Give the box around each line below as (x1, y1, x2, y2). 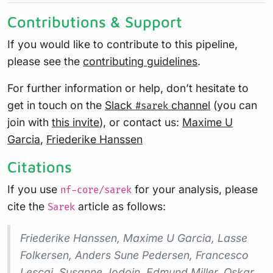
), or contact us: (99, 116, 182, 129)
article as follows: (75, 200, 166, 213)
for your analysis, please (132, 183, 258, 196)
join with (7, 116, 52, 129)
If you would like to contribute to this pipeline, (7, 38, 238, 51)
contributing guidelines (83, 55, 197, 68)
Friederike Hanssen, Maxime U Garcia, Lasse (20, 232, 247, 245)
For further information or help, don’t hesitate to (7, 82, 249, 95)
